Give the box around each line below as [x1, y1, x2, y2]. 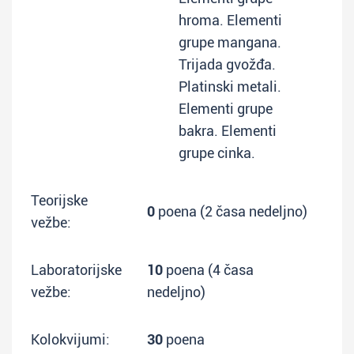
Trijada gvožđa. [179, 56, 276, 73]
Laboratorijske [31, 262, 122, 278]
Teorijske [31, 192, 88, 209]
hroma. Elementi [179, 12, 282, 28]
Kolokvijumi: [31, 331, 110, 348]
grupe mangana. [179, 34, 281, 51]
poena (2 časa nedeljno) [155, 203, 307, 220]
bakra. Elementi [179, 122, 277, 139]
